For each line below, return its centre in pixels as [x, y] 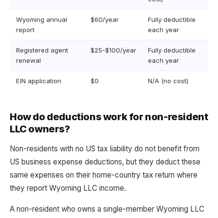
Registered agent [42, 50]
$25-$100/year [113, 50]
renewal [28, 60]
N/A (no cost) [168, 81]
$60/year [105, 19]
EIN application [39, 81]
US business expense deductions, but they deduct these [105, 162]
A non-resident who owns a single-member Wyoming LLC [107, 209]
